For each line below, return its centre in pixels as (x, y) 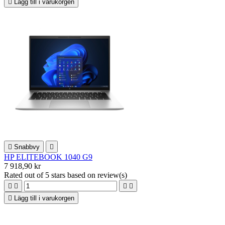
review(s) (112, 175)
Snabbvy (27, 147)
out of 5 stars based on (61, 175)
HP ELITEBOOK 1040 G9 (48, 157)
